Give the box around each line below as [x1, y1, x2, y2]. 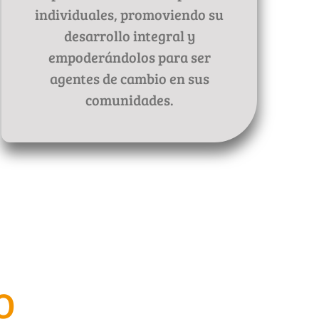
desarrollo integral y [63, 26, 195, 46]
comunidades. [85, 90, 174, 110]
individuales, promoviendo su [35, 4, 224, 25]
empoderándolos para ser [48, 47, 211, 68]
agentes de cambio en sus [49, 68, 209, 89]
